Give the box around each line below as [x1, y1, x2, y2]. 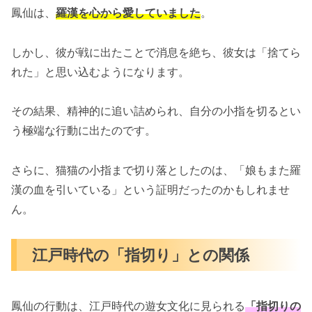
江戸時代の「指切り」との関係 [32, 244, 250, 264]
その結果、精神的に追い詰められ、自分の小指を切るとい [11, 104, 301, 118]
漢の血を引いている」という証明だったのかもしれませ [11, 182, 290, 197]
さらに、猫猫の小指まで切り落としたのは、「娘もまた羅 [11, 163, 301, 178]
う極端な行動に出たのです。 [11, 123, 156, 138]
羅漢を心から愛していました [56, 5, 201, 19]
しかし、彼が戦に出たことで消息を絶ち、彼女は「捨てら [11, 45, 301, 59]
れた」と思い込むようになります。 [11, 64, 189, 79]
